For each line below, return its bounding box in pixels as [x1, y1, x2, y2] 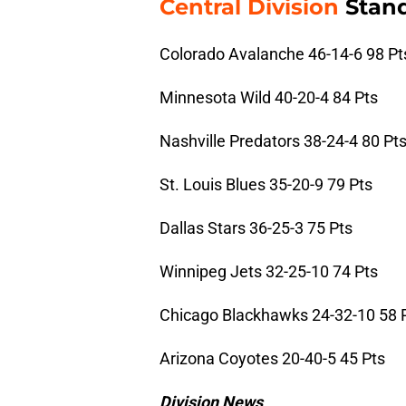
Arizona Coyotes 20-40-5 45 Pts [159, 349, 385, 369]
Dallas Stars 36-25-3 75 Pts [159, 218, 353, 238]
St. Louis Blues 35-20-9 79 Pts [159, 175, 372, 195]
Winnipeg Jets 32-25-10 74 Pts [159, 262, 378, 282]
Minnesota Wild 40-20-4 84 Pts [159, 88, 378, 108]
